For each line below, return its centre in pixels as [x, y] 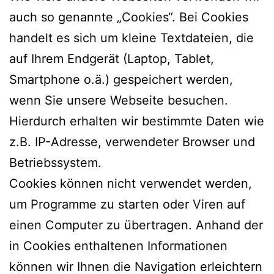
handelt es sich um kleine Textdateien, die [131, 38]
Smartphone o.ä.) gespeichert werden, [121, 79]
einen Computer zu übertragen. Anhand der [136, 225]
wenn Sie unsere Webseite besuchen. [119, 100]
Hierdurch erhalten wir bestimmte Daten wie [137, 121]
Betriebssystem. [55, 162]
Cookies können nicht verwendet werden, [131, 183]
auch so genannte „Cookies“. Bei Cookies [129, 17]
